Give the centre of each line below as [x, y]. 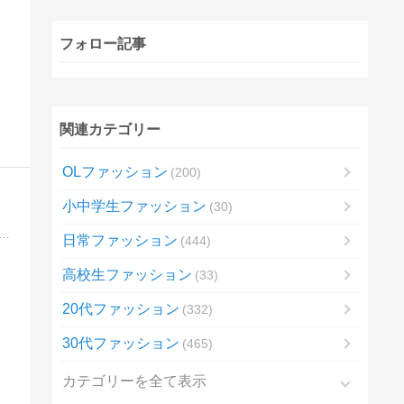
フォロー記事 [102, 43]
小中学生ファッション [134, 206]
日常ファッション [119, 240]
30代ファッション [120, 343]
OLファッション [115, 171]
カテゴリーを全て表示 [134, 381]
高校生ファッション [127, 274]
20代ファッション [120, 308]
